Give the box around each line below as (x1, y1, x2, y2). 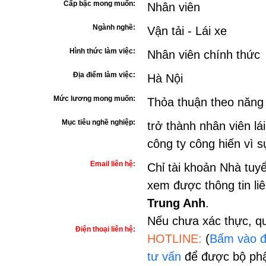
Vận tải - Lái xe (147, 24, 227, 37)
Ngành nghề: (93, 23, 135, 31)
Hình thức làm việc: (69, 47, 135, 55)
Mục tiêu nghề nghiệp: (62, 118, 135, 126)
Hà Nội (147, 72, 183, 85)
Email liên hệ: (90, 160, 135, 168)
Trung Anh (147, 197, 205, 210)
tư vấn (147, 250, 181, 263)
